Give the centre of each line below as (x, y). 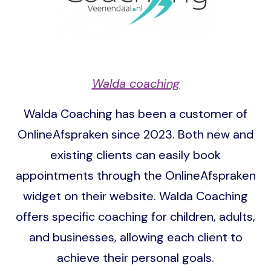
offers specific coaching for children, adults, (135, 217)
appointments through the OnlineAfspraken (135, 176)
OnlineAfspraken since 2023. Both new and (135, 135)
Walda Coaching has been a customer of (135, 114)
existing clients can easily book (135, 155)
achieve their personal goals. (135, 258)
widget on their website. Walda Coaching (135, 196)
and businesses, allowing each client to (135, 237)
